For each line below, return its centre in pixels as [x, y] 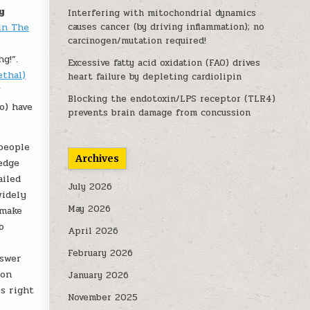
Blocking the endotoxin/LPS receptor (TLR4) [172, 99]
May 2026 [90, 209]
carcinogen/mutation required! [137, 41]
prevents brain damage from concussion [159, 113]
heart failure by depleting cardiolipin [155, 77]
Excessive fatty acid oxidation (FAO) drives [164, 63]
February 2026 [101, 253]
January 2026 [99, 275]
